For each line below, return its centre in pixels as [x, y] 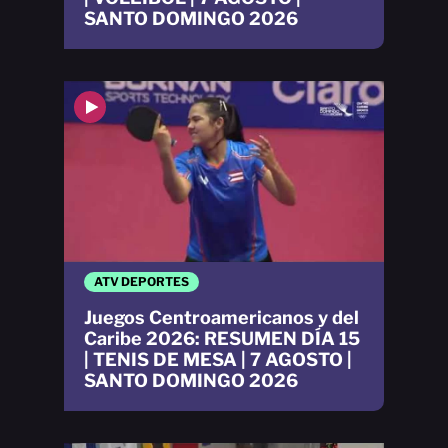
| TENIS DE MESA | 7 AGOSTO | [218, 359]
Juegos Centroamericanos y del [221, 317]
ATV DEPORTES [141, 281]
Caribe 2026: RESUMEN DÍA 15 [222, 338]
